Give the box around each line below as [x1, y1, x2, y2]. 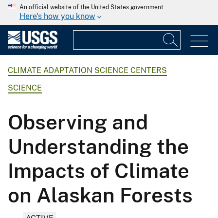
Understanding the [8, 134, 189, 158]
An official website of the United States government [19, 4, 163, 11]
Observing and [8, 109, 148, 134]
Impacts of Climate [8, 158, 189, 182]
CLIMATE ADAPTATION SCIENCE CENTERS [8, 66, 167, 75]
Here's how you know [19, 12, 95, 21]
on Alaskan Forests [8, 182, 193, 207]
